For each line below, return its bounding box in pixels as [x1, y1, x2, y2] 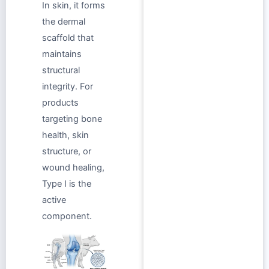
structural [42, 65, 80, 76]
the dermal [42, 16, 85, 28]
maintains [42, 49, 82, 60]
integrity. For [42, 81, 93, 92]
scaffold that [42, 32, 94, 44]
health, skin [42, 130, 89, 141]
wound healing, [42, 162, 104, 174]
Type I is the [42, 178, 91, 190]
